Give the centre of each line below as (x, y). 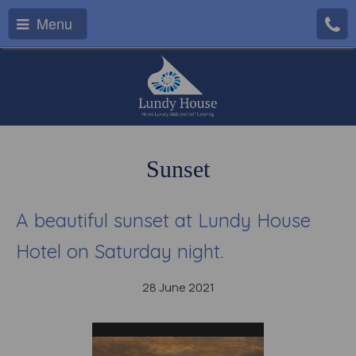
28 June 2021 (178, 287)
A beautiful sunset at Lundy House (163, 220)
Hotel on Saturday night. (120, 251)
